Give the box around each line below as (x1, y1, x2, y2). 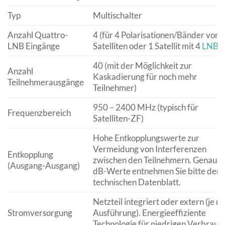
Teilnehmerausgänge (8, 77, 84, 88)
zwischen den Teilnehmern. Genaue (92, 155, 221, 166)
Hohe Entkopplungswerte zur (92, 133, 199, 144)
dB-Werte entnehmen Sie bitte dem (92, 166, 223, 177)
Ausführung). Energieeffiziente (92, 207, 206, 218)
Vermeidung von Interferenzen (92, 144, 206, 155)
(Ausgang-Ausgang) (8, 160, 80, 171)
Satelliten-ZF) (92, 113, 144, 124)
